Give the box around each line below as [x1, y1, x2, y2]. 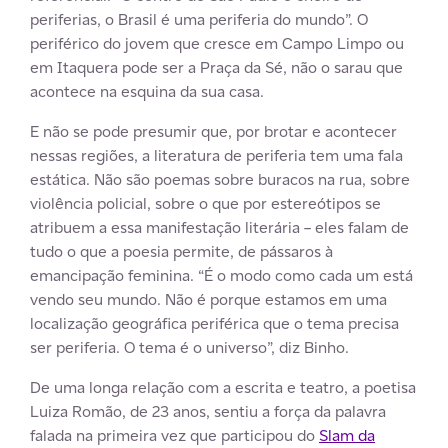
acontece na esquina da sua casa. [30, 80, 264, 102]
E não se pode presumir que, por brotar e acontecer [30, 120, 397, 142]
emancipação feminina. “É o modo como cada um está [30, 264, 413, 286]
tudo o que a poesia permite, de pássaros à [30, 240, 333, 262]
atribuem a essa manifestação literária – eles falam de [30, 216, 409, 238]
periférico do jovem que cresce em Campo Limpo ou [30, 32, 404, 54]
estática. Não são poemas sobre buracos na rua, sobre [30, 168, 410, 190]
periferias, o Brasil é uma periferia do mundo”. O [30, 8, 368, 30]
